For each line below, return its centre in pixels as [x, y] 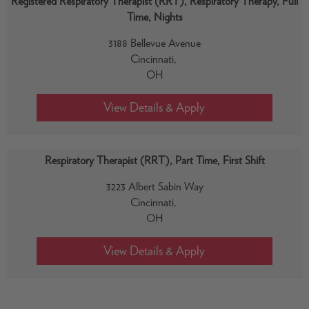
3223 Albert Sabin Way [154, 187]
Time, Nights [154, 17]
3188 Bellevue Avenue [154, 43]
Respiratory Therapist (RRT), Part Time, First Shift [154, 160]
